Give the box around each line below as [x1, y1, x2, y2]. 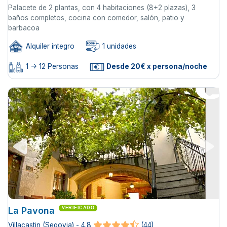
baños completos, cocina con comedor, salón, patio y [8, 13, 184, 22]
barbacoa [8, 23, 40, 32]
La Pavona [8, 205, 55, 216]
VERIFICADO [62, 205, 94, 211]
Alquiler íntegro [24, 42, 74, 50]
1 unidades [100, 42, 136, 50]
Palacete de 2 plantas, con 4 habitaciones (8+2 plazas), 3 [8, 3, 196, 12]
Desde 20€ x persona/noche [105, 62, 207, 71]
